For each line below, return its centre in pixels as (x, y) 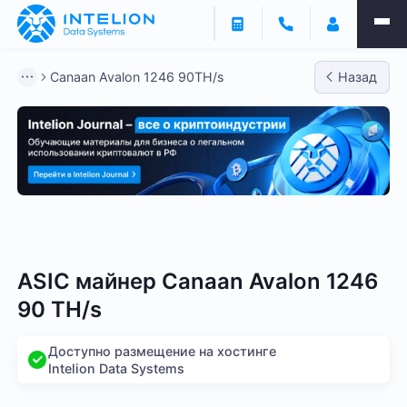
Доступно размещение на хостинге (162, 352)
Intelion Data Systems (116, 369)
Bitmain (53, 236)
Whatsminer (143, 236)
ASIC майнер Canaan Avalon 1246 (198, 281)
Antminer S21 (252, 236)
